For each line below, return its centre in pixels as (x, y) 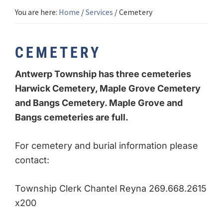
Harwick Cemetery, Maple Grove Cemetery (108, 89)
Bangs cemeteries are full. (73, 117)
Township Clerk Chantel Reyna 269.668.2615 (111, 189)
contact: (32, 160)
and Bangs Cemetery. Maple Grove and (99, 103)
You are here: (37, 12)
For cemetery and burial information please (107, 146)
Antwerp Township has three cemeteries (103, 74)
